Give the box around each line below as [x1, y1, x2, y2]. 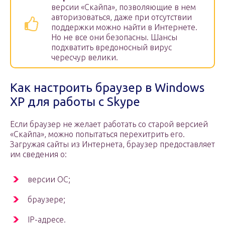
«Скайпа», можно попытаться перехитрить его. [10, 130, 185, 139]
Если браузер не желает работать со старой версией [10, 120, 208, 129]
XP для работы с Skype [10, 95, 140, 109]
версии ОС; [28, 175, 70, 184]
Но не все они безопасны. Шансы [51, 33, 177, 42]
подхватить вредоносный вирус [51, 43, 172, 52]
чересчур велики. [51, 53, 118, 62]
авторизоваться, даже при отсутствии [51, 13, 192, 22]
